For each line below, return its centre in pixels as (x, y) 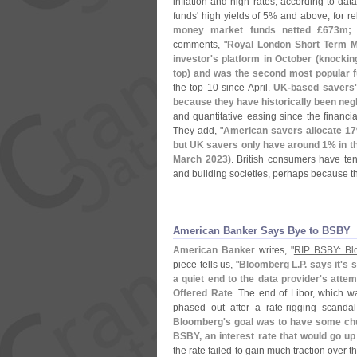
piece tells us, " (206, 265)
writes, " (274, 250)
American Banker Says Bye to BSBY (262, 231)
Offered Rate (203, 293)
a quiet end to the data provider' (247, 279)
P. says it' (322, 265)
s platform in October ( (266, 59)
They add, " (198, 131)
